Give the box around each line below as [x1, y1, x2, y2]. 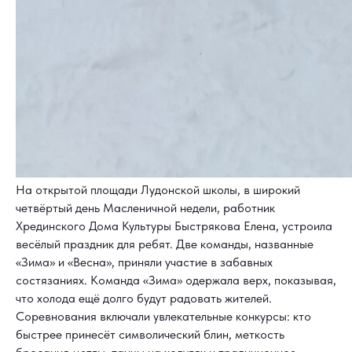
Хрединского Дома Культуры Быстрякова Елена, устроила [16, 218, 332, 234]
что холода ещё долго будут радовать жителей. [16, 291, 272, 306]
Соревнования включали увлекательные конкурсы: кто [16, 309, 311, 324]
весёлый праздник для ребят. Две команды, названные [16, 236, 313, 252]
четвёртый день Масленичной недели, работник [16, 200, 275, 216]
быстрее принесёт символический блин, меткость [16, 327, 284, 343]
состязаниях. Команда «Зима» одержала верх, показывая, [16, 273, 336, 288]
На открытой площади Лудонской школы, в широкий [16, 182, 300, 198]
